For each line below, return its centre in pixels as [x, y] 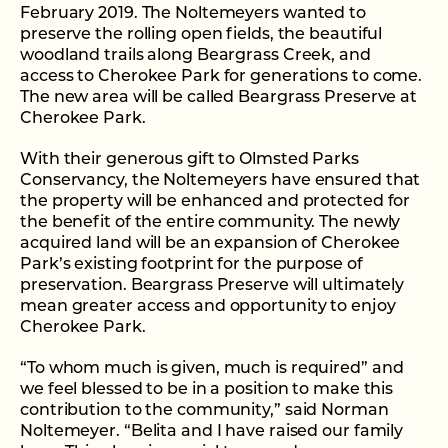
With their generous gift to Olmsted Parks [189, 160]
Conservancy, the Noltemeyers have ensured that [220, 181]
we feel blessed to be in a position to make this [207, 390]
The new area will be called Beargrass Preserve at [219, 98]
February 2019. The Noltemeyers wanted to [193, 14]
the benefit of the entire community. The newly [210, 223]
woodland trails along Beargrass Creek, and [195, 56]
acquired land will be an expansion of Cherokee [210, 244]
